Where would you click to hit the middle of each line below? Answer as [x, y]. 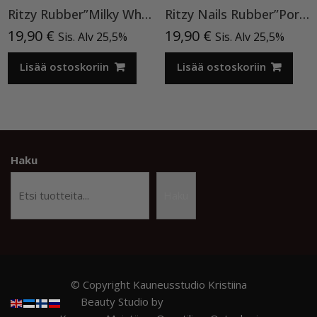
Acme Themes [201, 301]
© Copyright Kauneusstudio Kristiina [158, 284]
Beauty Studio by [123, 301]
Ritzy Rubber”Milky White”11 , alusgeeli [146, 14]
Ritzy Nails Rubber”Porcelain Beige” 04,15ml [304, 14]
